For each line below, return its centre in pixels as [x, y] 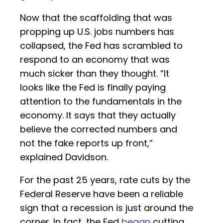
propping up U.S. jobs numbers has [97, 32]
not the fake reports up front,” [86, 143]
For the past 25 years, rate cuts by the [105, 180]
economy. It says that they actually [98, 115]
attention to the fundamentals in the [101, 102]
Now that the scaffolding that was [96, 18]
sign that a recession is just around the [107, 208]
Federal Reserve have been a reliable [102, 194]
